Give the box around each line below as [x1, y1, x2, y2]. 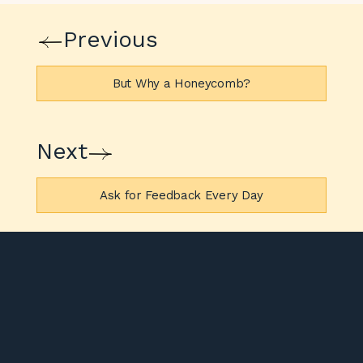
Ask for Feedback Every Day [99, 188, 264, 203]
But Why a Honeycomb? [113, 76, 250, 92]
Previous [62, 26, 158, 53]
